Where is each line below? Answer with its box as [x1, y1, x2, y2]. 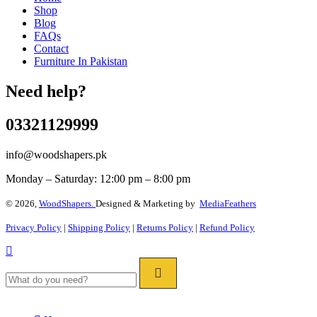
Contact [34, 42, 69, 55]
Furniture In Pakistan [34, 55, 127, 68]
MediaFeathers [200, 197, 256, 209]
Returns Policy [137, 221, 193, 233]
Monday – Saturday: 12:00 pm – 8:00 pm [6, 172, 190, 185]
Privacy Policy [6, 221, 62, 233]
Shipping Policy [68, 221, 130, 233]
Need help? [6, 82, 86, 101]
